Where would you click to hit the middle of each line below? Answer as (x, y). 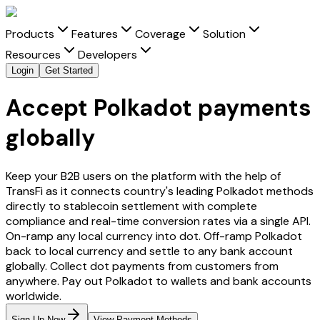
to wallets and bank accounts (232, 281)
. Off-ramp (227, 236)
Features (95, 34)
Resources (33, 55)
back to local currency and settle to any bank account (149, 251)
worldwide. (34, 296)
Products (30, 34)
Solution (224, 34)
